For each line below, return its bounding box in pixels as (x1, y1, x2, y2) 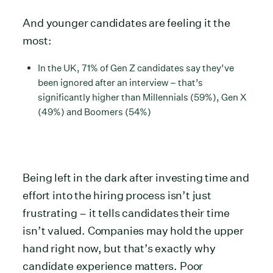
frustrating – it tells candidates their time (23, 206, 230, 219)
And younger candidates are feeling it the (23, 16, 230, 29)
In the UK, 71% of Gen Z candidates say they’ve (38, 62, 235, 74)
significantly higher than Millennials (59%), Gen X (38, 91, 247, 103)
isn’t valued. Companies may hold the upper (23, 224, 244, 237)
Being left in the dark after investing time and (23, 171, 249, 184)
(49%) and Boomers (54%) (38, 105, 152, 118)
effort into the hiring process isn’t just (23, 188, 211, 202)
